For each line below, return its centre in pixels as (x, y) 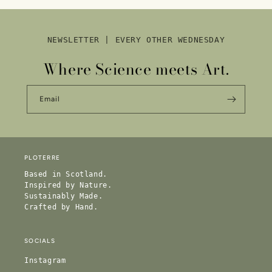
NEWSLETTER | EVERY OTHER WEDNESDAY (136, 40)
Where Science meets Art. (136, 70)
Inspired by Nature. (68, 185)
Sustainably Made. (64, 196)
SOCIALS (40, 241)
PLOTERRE (42, 158)
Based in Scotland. (66, 175)
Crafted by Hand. (61, 207)
